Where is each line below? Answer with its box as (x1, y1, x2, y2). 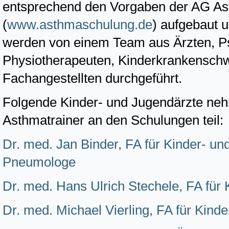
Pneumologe (3, 155, 76, 169)
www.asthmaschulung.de (7, 17, 152, 32)
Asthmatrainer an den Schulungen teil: (3, 113, 223, 127)
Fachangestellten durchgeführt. (3, 71, 182, 85)
